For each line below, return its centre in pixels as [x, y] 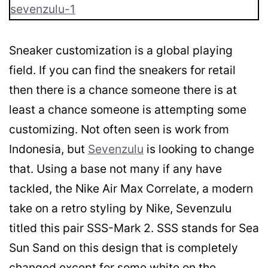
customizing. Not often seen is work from [119, 129]
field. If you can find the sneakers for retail [122, 70]
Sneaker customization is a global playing [121, 50]
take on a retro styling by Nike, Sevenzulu [120, 208]
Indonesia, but [48, 149]
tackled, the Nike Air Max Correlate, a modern [131, 188]
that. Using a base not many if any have [115, 168]
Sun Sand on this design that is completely [124, 247]
